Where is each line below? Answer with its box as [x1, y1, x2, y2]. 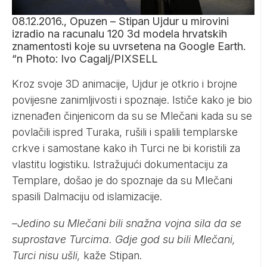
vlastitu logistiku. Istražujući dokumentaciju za [12, 157, 228, 170]
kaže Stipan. [80, 249, 142, 262]
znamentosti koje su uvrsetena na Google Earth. [12, 39, 246, 52]
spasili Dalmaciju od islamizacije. [12, 190, 165, 203]
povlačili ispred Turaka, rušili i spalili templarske [12, 125, 238, 138]
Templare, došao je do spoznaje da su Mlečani [12, 173, 232, 187]
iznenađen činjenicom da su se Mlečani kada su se [12, 109, 252, 122]
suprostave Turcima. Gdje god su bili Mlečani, [12, 232, 235, 246]
